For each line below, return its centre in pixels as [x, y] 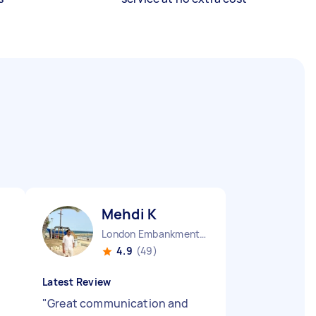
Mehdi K [129, 214]
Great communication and [118, 303]
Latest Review [77, 282]
